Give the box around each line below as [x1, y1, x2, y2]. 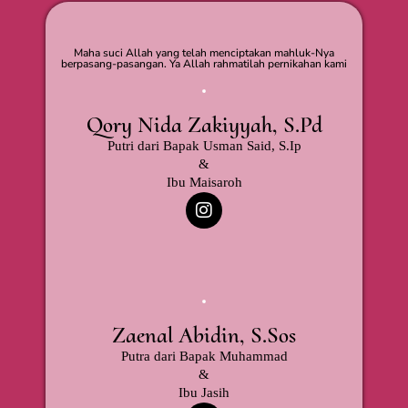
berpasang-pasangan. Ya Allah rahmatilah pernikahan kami [61, 56, 347, 71]
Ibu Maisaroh [166, 174, 242, 189]
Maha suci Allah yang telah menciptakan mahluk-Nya [74, 45, 334, 60]
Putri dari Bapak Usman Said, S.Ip [107, 138, 301, 153]
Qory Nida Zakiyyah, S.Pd [86, 110, 322, 138]
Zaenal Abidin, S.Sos [112, 321, 296, 349]
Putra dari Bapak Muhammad [120, 348, 288, 363]
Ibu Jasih [178, 384, 229, 400]
